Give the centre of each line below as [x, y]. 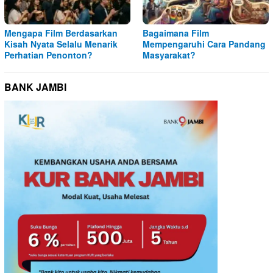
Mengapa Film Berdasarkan [61, 33]
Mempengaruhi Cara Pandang [204, 44]
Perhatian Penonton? [48, 55]
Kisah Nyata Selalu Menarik [61, 44]
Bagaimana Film [176, 33]
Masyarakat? [169, 55]
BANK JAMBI [35, 87]
